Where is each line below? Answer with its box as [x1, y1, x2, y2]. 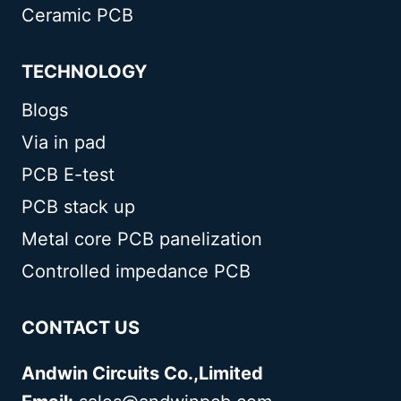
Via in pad [21, 131, 106, 153]
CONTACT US [21, 316, 140, 338]
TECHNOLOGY [21, 60, 147, 82]
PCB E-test [21, 163, 115, 185]
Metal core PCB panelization [21, 227, 262, 250]
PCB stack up [21, 195, 135, 218]
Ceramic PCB [21, 4, 133, 26]
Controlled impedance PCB [21, 260, 251, 282]
